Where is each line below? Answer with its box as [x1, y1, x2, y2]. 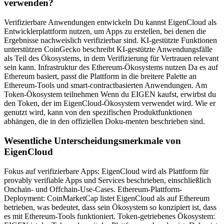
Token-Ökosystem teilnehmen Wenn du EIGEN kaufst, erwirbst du [4, 90, 216, 99]
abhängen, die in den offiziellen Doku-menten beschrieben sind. [4, 117, 205, 126]
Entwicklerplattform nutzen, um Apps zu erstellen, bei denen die [4, 27, 206, 36]
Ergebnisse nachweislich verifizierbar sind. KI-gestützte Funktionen [4, 36, 217, 45]
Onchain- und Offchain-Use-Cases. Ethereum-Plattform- [4, 184, 182, 193]
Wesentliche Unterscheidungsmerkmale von [4, 135, 181, 146]
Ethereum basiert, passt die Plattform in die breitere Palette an [4, 72, 196, 81]
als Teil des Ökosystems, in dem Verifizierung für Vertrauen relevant [4, 54, 218, 63]
